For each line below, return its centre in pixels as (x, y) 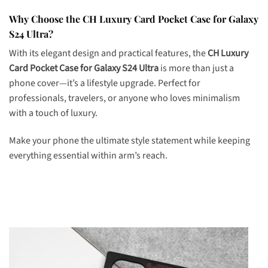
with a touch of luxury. (53, 113)
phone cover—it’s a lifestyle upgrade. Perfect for (105, 83)
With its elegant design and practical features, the (108, 53)
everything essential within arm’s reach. (88, 155)
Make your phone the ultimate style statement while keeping (130, 140)
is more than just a (196, 68)
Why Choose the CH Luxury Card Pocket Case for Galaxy (134, 19)
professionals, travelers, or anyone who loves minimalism (124, 98)
